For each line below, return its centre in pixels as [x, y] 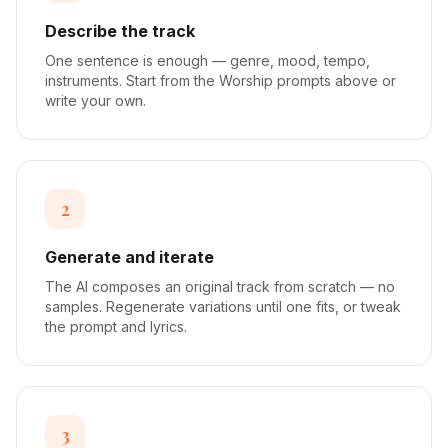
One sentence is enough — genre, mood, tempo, [207, 60]
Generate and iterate [129, 257]
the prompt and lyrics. [116, 326]
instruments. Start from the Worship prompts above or [220, 80]
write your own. [95, 100]
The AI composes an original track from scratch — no [220, 286]
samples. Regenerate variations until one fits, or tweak [223, 306]
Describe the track [120, 31]
